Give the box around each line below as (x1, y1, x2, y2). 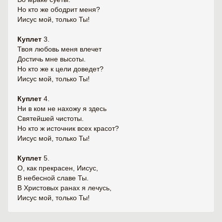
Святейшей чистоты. (17, 114, 84, 122)
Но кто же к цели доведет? (17, 65, 104, 73)
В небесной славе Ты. (17, 174, 89, 182)
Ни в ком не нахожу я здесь (17, 105, 107, 112)
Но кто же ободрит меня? (17, 5, 100, 13)
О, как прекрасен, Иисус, (17, 164, 98, 172)
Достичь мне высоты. (17, 55, 86, 63)
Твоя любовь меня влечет (17, 45, 102, 53)
